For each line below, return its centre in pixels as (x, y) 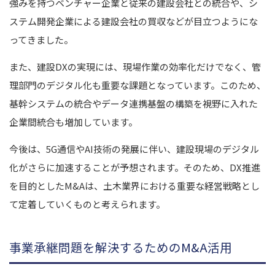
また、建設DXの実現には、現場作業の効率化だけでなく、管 (135, 66)
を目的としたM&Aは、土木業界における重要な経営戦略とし (134, 185)
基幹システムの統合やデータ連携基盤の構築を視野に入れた (134, 103)
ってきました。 (41, 39)
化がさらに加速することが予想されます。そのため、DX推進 (135, 167)
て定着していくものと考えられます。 (87, 204)
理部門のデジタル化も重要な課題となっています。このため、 (137, 85)
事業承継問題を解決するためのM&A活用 (121, 247)
